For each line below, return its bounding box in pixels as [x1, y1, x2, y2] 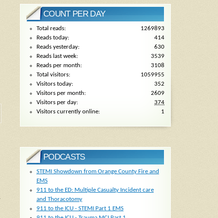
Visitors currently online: [36, 109, 100, 115]
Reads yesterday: [36, 44, 79, 51]
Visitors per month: [36, 90, 86, 97]
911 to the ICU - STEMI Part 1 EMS [36, 205, 124, 212]
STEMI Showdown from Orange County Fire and [36, 168, 159, 175]
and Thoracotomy [36, 196, 82, 203]
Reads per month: [36, 62, 82, 69]
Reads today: [36, 35, 69, 41]
